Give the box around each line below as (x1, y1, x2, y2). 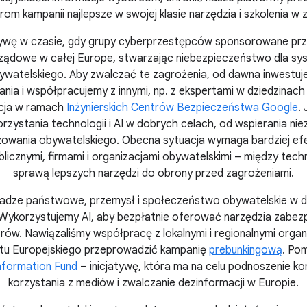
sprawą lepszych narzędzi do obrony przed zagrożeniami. (13, 166, 294, 180)
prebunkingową (209, 243, 282, 257)
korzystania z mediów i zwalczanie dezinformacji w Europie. (8, 275, 299, 290)
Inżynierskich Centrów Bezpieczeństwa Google (66, 100, 298, 114)
